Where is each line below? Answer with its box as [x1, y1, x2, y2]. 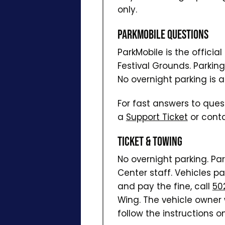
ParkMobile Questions [117, 27, 208, 42]
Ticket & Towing [117, 134, 182, 149]
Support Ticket [126, 110, 188, 123]
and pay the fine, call [117, 180, 212, 192]
